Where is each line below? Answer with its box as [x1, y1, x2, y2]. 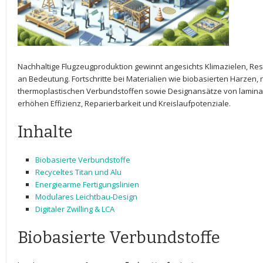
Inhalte [18, 122, 73, 141]
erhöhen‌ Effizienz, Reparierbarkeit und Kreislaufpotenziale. [18, 98, 231, 109]
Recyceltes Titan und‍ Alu [35, 167, 122, 177]
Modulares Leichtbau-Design [35, 191, 137, 202]
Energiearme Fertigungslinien [35, 179, 139, 190]
